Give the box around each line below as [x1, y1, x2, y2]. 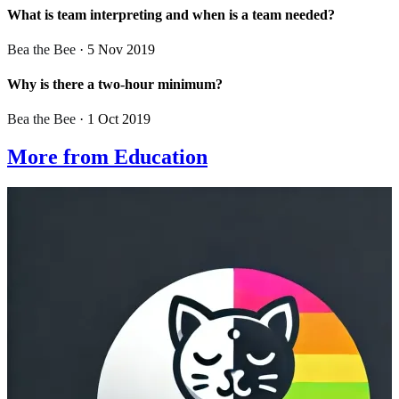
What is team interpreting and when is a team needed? [7, 6, 335, 22]
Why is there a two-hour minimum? [7, 77, 223, 93]
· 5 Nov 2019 [76, 41, 155, 57]
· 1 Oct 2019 [76, 111, 151, 127]
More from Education [7, 145, 208, 169]
